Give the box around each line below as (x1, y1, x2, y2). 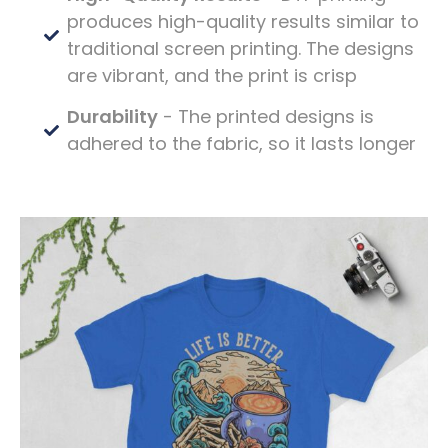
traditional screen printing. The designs (67, 36, 415, 62)
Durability (67, 104, 159, 130)
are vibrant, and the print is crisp (67, 63, 358, 89)
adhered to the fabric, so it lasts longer (67, 131, 417, 157)
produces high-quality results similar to (67, 9, 420, 35)
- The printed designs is (158, 104, 375, 130)
